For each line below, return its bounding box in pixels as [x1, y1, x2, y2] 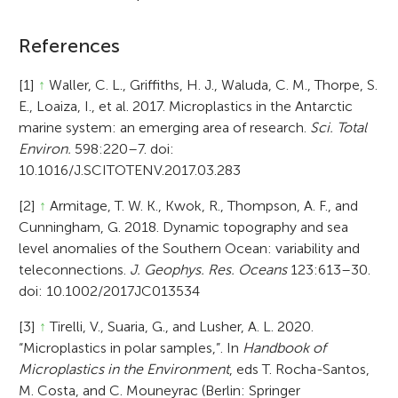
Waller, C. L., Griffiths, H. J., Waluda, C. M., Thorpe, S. [45, 76, 378, 93]
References [19, 34, 121, 58]
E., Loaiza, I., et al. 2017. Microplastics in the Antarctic [19, 97, 354, 115]
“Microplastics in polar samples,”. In [19, 338, 243, 356]
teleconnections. [19, 260, 131, 278]
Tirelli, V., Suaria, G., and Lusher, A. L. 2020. [46, 317, 314, 335]
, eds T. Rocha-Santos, [229, 360, 370, 378]
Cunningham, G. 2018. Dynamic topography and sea [19, 218, 349, 235]
